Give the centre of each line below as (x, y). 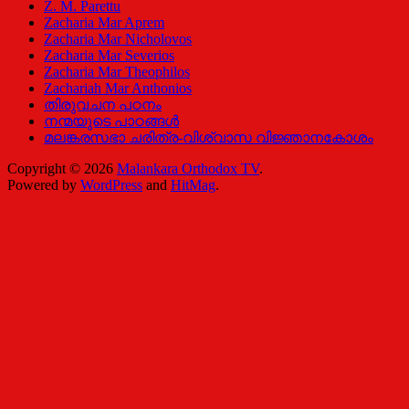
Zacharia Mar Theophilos (117, 72)
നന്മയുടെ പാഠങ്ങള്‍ (111, 121)
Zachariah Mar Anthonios (118, 89)
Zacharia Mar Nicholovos (118, 39)
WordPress (111, 185)
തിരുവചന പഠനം (103, 105)
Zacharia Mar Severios (109, 56)
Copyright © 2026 (62, 169)
